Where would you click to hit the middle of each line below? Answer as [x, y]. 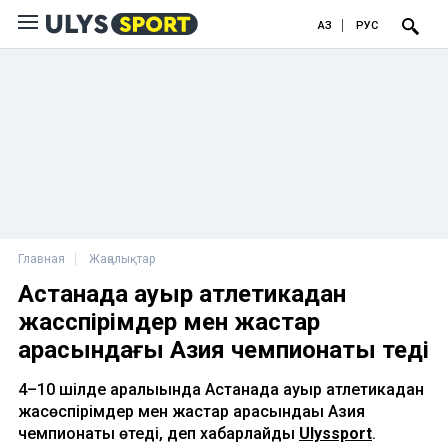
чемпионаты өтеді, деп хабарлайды [158, 433]
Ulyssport [335, 433]
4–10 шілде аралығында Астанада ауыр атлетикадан [221, 389]
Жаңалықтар [122, 259]
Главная [41, 259]
